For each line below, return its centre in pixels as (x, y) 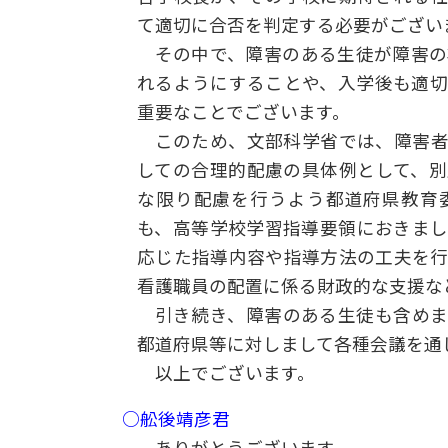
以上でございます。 (234, 373)
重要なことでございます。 (243, 112)
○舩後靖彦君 (176, 420)
